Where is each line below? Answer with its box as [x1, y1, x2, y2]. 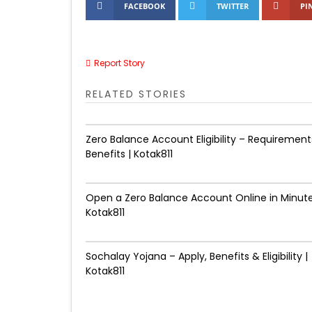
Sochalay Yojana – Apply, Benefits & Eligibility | [86, 249, 308, 263]
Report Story [94, 57, 145, 69]
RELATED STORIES [86, 87, 187, 101]
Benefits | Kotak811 [86, 147, 173, 161]
